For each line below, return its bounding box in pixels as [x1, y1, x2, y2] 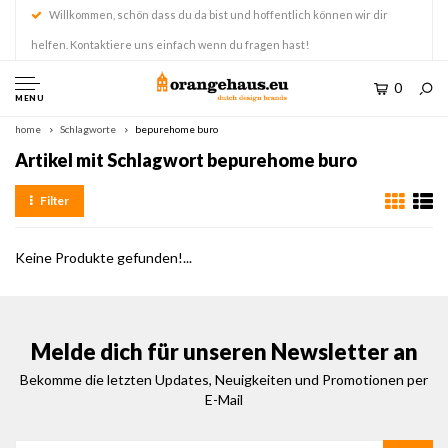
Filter [39, 193, 70, 208]
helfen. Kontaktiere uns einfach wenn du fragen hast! [31, 38, 309, 51]
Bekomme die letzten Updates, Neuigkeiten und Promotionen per [20, 371, 428, 388]
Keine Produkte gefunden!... [15, 249, 192, 266]
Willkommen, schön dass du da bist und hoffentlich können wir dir [49, 8, 388, 21]
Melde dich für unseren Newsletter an [30, 338, 418, 365]
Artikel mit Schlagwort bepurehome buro [15, 149, 357, 171]
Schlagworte [60, 123, 116, 135]
